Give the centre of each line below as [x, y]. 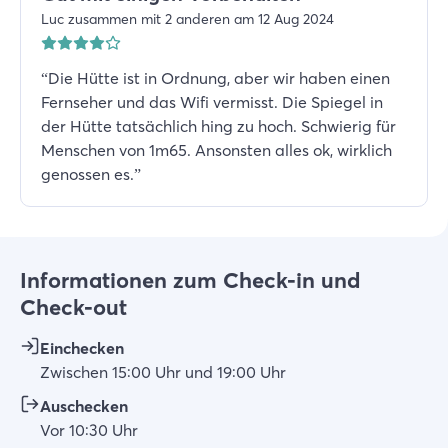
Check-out [73, 307]
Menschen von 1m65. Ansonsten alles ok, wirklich [216, 150]
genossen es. [87, 174]
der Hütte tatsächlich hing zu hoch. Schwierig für [218, 126]
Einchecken [82, 348]
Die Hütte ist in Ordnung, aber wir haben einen [219, 78]
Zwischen [74, 372]
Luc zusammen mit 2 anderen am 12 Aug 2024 [187, 19]
